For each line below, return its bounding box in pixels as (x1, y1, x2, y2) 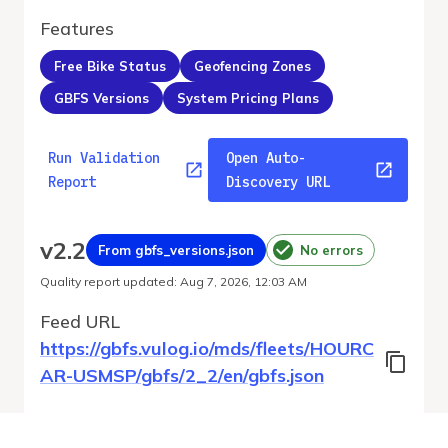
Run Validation (48, 149, 160, 167)
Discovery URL (225, 173, 330, 191)
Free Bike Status (54, 57, 166, 74)
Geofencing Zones (194, 57, 311, 74)
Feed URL (40, 310, 120, 332)
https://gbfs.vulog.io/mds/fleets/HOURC (40, 337, 374, 360)
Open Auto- (225, 149, 306, 167)
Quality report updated (40, 274, 174, 289)
